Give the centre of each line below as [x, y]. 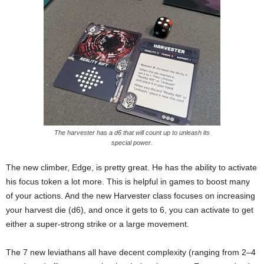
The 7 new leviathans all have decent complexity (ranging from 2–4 [131, 252]
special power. [132, 142]
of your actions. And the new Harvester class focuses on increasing [131, 195]
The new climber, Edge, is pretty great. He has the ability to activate [131, 167]
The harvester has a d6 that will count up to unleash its [132, 132]
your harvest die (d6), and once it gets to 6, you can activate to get [130, 209]
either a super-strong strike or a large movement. [98, 224]
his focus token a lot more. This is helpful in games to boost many [128, 181]
